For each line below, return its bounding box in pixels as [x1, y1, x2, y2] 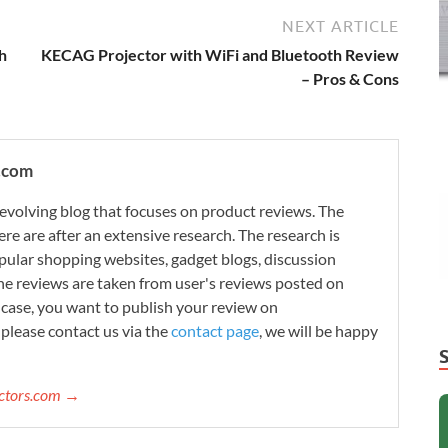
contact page [171, 320, 259, 340]
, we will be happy [259, 320, 378, 340]
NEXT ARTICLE [282, 16, 399, 35]
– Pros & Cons [301, 68, 399, 88]
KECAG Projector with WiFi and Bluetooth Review [41, 44, 399, 64]
